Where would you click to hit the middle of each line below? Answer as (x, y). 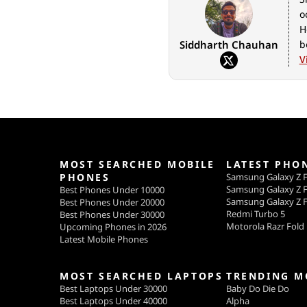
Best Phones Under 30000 (112, 215)
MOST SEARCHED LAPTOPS (142, 276)
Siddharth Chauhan (229, 45)
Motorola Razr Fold (265, 226)
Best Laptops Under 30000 (113, 289)
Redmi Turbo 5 (255, 214)
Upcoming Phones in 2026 (113, 227)
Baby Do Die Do (257, 289)
